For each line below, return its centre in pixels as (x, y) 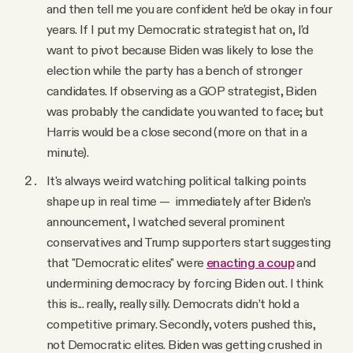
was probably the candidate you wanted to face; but (185, 111)
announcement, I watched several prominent (166, 222)
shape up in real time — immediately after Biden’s (178, 201)
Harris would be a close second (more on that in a (177, 132)
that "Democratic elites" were (126, 263)
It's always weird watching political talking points (176, 181)
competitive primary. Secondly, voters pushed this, (181, 324)
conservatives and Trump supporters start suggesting (189, 242)
